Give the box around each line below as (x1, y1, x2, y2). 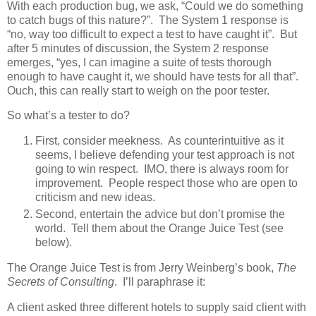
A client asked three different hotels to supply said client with (7, 300, 306, 313)
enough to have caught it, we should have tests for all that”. (7, 70, 301, 83)
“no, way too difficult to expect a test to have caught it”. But (7, 28, 297, 40)
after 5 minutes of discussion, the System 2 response (7, 42, 269, 54)
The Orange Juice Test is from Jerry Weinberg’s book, (7, 262, 276, 274)
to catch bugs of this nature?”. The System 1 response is (7, 13, 288, 26)
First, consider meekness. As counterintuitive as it (35, 135, 284, 147)
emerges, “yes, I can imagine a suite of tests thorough (7, 56, 272, 68)
